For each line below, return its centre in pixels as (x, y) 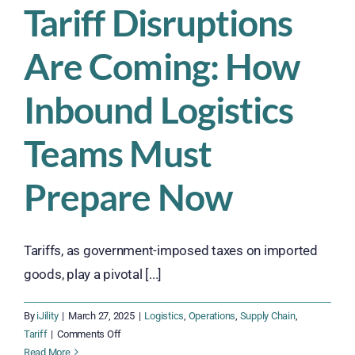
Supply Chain (267, 315)
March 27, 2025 (101, 315)
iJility (48, 315)
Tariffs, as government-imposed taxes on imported (171, 250)
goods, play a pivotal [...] (93, 274)
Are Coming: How (162, 66)
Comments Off (90, 334)
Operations (212, 315)
